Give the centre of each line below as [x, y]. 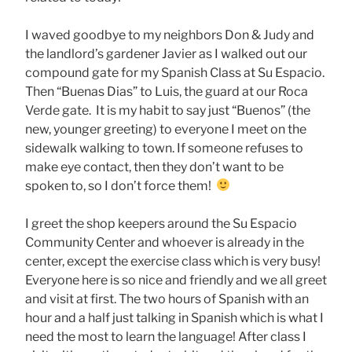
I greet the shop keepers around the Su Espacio [161, 223]
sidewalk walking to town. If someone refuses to [164, 148]
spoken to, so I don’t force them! [121, 185]
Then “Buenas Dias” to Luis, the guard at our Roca [167, 91]
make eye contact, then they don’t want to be [154, 167]
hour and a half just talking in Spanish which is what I [174, 317]
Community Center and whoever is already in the [165, 242]
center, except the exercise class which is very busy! [173, 261]
